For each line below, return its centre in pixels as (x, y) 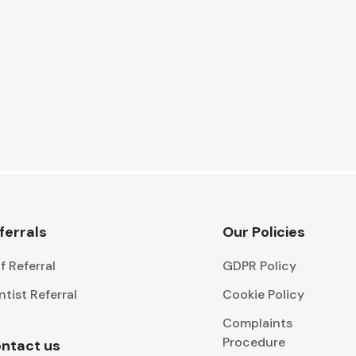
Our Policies (264, 232)
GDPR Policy (259, 266)
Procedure (254, 342)
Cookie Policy (263, 295)
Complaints (257, 323)
